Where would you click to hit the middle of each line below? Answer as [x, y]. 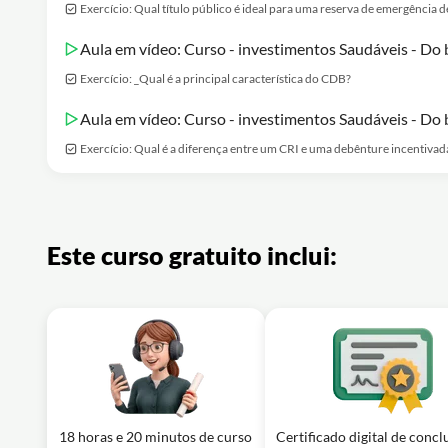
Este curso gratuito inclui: [192, 255]
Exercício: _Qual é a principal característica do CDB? [215, 78]
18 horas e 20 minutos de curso [156, 436]
